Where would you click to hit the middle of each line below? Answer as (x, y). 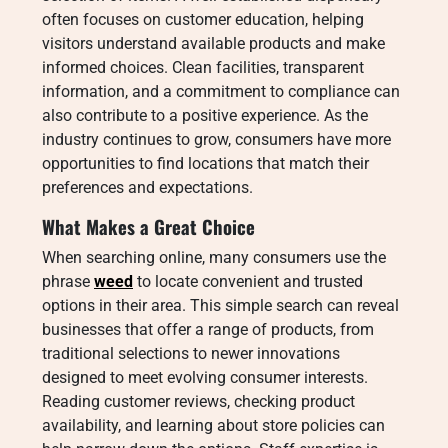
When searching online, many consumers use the (214, 257)
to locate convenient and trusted (248, 281)
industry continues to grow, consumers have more (216, 139)
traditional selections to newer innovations (191, 353)
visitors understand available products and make (213, 43)
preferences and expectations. (147, 187)
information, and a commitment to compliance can (221, 91)
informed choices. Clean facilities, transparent (203, 67)
